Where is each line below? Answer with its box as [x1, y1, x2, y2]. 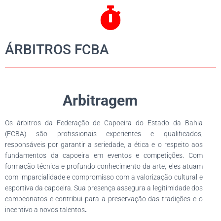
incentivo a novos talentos [5, 206, 85, 214]
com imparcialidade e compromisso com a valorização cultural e [5, 173, 203, 181]
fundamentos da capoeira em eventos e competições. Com [5, 151, 203, 159]
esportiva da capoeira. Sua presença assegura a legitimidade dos [5, 184, 203, 192]
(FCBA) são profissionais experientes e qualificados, [5, 130, 203, 138]
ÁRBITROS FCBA [5, 41, 109, 58]
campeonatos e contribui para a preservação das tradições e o [5, 195, 203, 203]
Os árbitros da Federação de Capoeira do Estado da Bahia [5, 119, 203, 127]
